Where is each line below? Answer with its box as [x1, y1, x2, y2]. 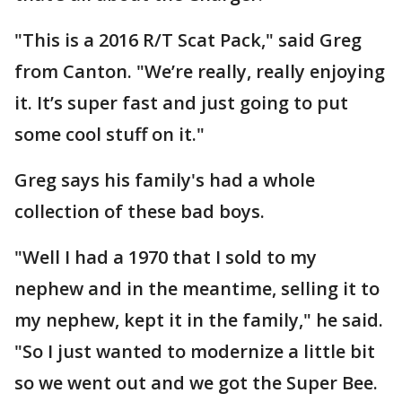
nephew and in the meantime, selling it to [14, 275, 380, 301]
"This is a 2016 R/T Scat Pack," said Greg [14, 27, 362, 52]
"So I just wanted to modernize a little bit [14, 338, 375, 363]
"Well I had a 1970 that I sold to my [14, 244, 317, 269]
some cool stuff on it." [14, 121, 205, 146]
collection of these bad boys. [14, 198, 265, 223]
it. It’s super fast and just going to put [14, 90, 348, 115]
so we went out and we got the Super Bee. [14, 370, 378, 395]
